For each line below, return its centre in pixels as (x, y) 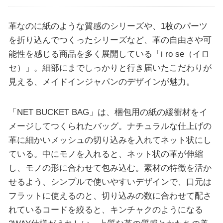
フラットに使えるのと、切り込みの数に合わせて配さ (110, 196)
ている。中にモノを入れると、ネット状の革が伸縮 (106, 154)
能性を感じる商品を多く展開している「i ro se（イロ (109, 54)
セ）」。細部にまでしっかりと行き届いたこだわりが (110, 68)
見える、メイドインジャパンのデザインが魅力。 (101, 82)
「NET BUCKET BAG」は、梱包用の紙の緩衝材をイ (108, 112)
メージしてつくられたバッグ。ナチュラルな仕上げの (110, 126)
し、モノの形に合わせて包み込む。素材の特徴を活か (110, 168)
